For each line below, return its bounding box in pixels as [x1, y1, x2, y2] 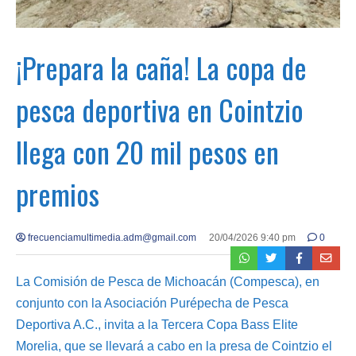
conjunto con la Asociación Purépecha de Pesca [16, 296, 288, 311]
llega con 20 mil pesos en [16, 130, 279, 173]
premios [16, 172, 99, 215]
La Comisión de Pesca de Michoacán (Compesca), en [16, 275, 319, 289]
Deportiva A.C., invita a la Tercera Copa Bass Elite [16, 318, 298, 332]
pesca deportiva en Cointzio [16, 88, 304, 131]
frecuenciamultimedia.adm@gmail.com [25, 232, 196, 244]
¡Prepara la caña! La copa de [16, 46, 307, 89]
